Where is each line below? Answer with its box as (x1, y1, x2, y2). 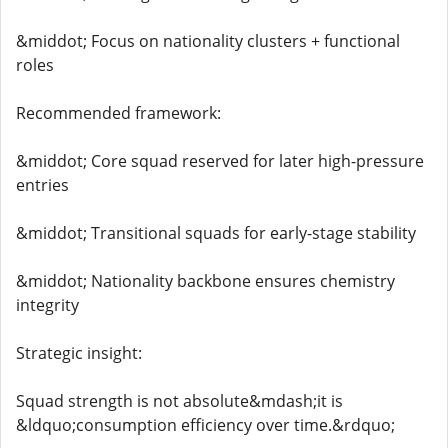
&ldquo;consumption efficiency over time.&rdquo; (16, 414, 395, 436)
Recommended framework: (16, 102, 221, 124)
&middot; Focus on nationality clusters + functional (16, 30, 400, 52)
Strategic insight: (16, 342, 142, 364)
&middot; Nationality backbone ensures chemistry (16, 270, 395, 292)
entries (16, 174, 69, 196)
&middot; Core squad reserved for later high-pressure (16, 150, 424, 172)
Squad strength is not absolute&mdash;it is (16, 390, 343, 412)
